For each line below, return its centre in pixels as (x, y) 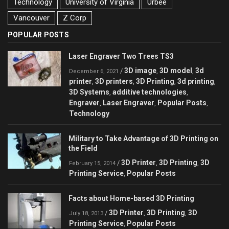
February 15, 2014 (92, 163)
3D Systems (89, 92)
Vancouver (31, 18)
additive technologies (150, 92)
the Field (83, 148)
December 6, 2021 (94, 71)
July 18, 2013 (86, 213)
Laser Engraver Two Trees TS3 (121, 56)
